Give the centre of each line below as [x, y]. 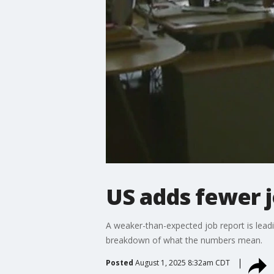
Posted [119, 262]
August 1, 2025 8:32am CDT [182, 262]
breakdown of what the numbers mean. [184, 240]
